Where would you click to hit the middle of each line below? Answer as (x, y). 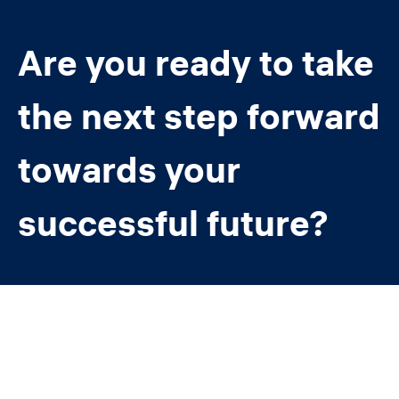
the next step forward (199, 116)
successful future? (173, 223)
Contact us (83, 320)
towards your (129, 169)
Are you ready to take (196, 62)
